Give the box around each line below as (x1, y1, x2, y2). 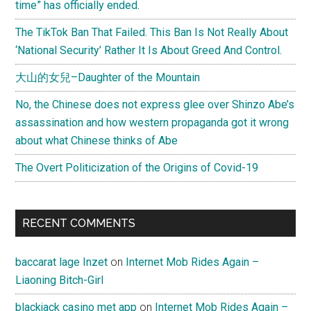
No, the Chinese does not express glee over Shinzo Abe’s (15, 97, 295, 111)
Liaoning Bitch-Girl (15, 273, 104, 287)
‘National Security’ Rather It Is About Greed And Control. (15, 43, 283, 57)
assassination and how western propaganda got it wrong (15, 115, 289, 129)
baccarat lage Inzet (15, 255, 108, 269)
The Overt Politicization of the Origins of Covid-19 (15, 160, 259, 174)
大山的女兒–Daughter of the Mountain (15, 70, 201, 84)
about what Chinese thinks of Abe (15, 133, 178, 147)
